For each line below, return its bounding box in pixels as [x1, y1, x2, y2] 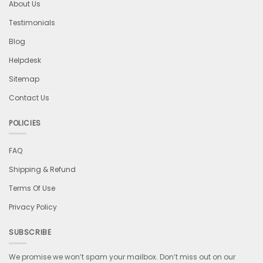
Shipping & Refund [9, 164, 76, 175]
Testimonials [9, 17, 55, 28]
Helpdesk [9, 55, 41, 65]
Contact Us [9, 92, 49, 103]
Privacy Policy [9, 202, 57, 213]
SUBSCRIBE [9, 227, 52, 238]
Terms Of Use [9, 183, 55, 194]
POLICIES [9, 117, 41, 128]
